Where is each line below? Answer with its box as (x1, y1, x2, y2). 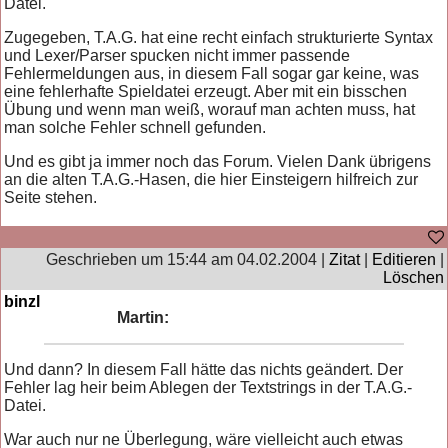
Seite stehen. (4, 188, 98, 206)
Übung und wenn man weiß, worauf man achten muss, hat (4, 100, 416, 118)
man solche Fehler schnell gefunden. (4, 118, 267, 136)
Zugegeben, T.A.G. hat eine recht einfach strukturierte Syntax (4, 28, 434, 46)
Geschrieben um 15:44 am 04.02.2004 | (45, 250, 329, 268)
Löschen (382, 268, 444, 286)
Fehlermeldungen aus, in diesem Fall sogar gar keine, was (4, 64, 420, 82)
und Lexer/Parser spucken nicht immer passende (4, 46, 351, 64)
